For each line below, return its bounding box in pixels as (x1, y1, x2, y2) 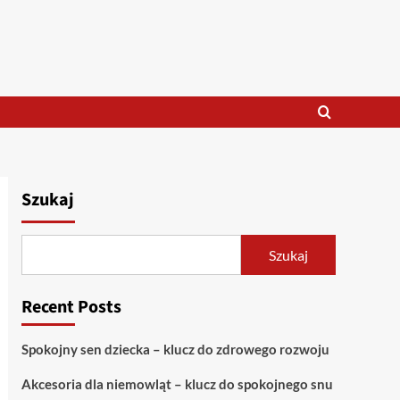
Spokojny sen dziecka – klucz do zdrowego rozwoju (21, 341, 329, 357)
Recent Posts (21, 295, 121, 320)
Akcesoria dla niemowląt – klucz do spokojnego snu (21, 376, 333, 392)
